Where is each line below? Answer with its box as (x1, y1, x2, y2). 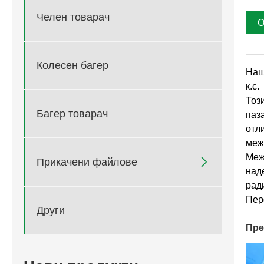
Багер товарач (37, 107, 108, 120)
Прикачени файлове (37, 156, 137, 168)
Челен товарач (37, 11, 110, 23)
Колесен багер (37, 59, 108, 71)
